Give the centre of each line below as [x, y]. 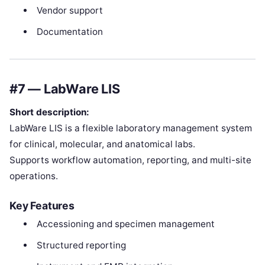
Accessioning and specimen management [125, 224]
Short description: [49, 112]
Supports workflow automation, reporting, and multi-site [130, 160]
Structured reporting [81, 245]
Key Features [42, 205]
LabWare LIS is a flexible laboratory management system [131, 128]
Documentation [70, 32]
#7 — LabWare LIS [65, 88]
